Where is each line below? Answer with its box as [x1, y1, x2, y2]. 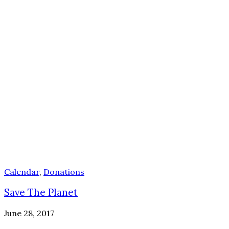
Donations [43, 166, 84, 177]
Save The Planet [4, 186, 78, 199]
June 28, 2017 [4, 208, 54, 219]
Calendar [4, 166, 39, 177]
